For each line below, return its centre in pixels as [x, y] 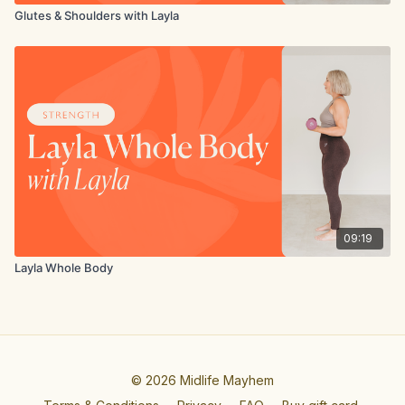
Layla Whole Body [64, 267]
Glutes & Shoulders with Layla [97, 15]
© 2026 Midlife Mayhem [202, 380]
